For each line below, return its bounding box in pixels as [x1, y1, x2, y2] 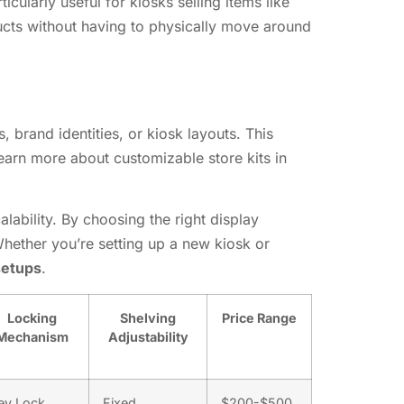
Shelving [120, 309, 176, 326]
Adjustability [107, 328, 188, 344]
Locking [7, 309, 57, 326]
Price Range [222, 309, 297, 326]
